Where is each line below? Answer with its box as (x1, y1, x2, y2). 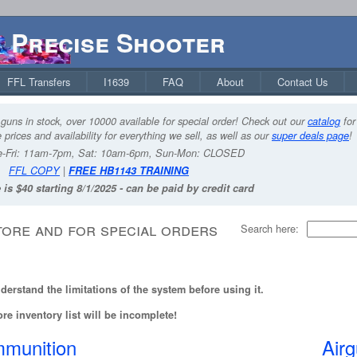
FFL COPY (9, 163, 60, 178)
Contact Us (277, 74, 328, 89)
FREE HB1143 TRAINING (69, 163, 189, 178)
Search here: (241, 220, 299, 236)
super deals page (272, 128, 349, 143)
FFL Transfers (7, 74, 70, 89)
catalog (308, 114, 340, 128)
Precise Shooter (11, 24, 226, 61)
